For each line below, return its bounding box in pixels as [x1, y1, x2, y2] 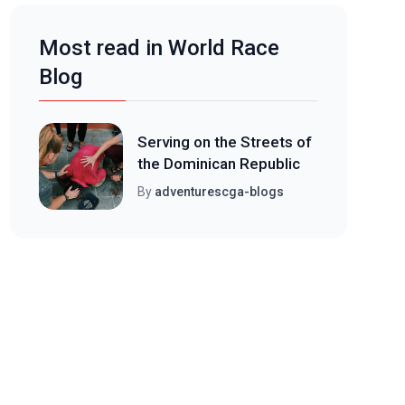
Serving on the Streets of [137, 133, 312, 151]
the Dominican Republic [137, 155, 300, 173]
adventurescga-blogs [154, 184, 284, 199]
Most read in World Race [38, 35, 279, 61]
